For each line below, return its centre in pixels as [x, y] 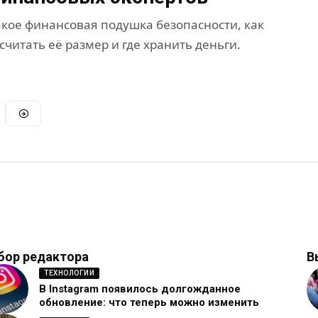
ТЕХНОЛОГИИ [69, 273]
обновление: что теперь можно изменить [149, 303]
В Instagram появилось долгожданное [140, 289]
